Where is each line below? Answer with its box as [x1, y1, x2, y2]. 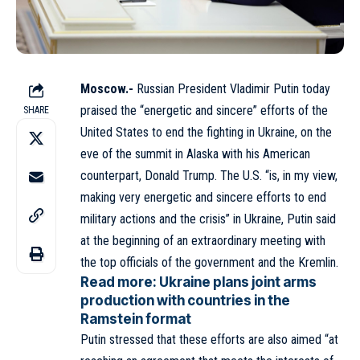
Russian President [133, 80, 230, 96]
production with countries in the [80, 292, 290, 309]
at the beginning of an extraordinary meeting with [80, 232, 325, 248]
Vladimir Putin [230, 80, 299, 96]
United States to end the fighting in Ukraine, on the [80, 124, 332, 140]
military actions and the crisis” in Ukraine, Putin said [80, 211, 336, 227]
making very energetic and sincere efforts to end [80, 189, 326, 205]
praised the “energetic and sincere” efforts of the [80, 102, 328, 118]
